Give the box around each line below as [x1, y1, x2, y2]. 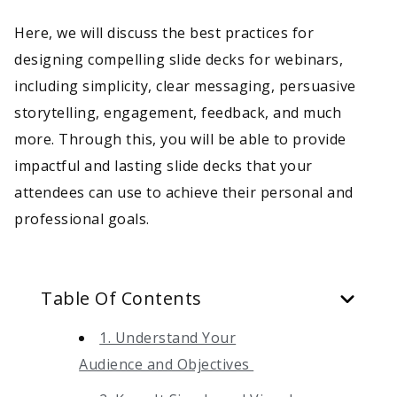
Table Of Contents [41, 285, 202, 310]
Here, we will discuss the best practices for [14, 22, 314, 43]
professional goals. [14, 208, 158, 229]
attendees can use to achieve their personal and [14, 182, 354, 202]
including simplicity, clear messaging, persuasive [14, 75, 356, 96]
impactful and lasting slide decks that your [14, 155, 313, 175]
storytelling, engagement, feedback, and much [14, 102, 341, 122]
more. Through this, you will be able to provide [14, 128, 346, 149]
